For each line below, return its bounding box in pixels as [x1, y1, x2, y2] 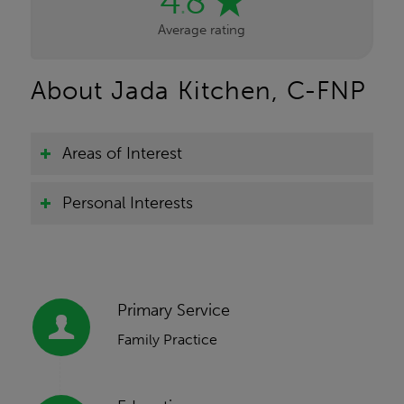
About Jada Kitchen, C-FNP [30, 76, 366, 106]
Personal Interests [61, 193, 193, 214]
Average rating [158, 22, 246, 39]
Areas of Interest [61, 143, 182, 164]
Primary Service [116, 300, 230, 321]
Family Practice [116, 331, 217, 349]
